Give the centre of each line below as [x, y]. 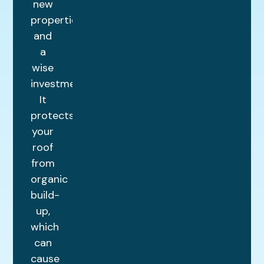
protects [53, 116]
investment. [60, 84]
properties [57, 20]
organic [49, 179]
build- [45, 195]
